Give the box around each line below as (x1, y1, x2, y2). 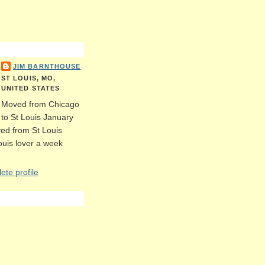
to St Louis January (1, 112, 73, 122)
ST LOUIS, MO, (1, 75, 56, 82)
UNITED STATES (1, 85, 60, 92)
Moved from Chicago (1, 99, 79, 109)
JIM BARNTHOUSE (13, 63, 81, 70)
